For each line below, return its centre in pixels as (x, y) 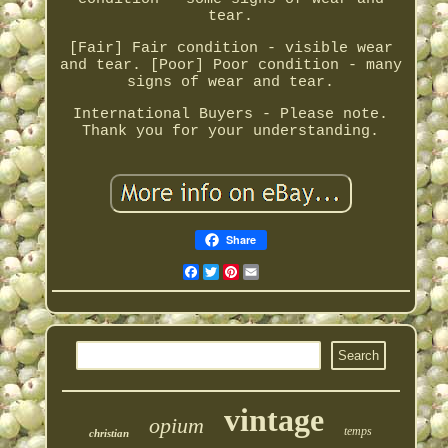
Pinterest (279, 272)
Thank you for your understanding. (231, 132)
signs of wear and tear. (231, 83)
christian (109, 433)
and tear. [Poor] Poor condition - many (230, 66)
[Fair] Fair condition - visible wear (230, 49)
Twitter (250, 272)
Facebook (234, 272)
